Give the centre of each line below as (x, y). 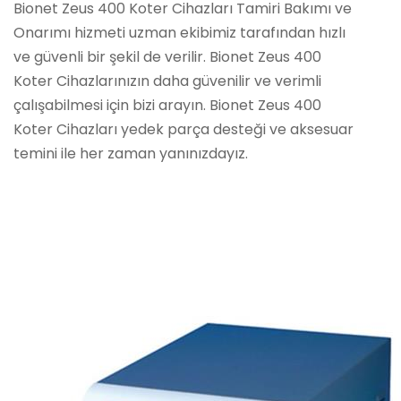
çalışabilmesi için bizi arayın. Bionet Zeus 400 (167, 105)
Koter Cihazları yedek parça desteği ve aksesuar (183, 129)
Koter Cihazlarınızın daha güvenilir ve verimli (167, 81)
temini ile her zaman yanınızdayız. (131, 154)
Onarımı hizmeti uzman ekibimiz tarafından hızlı (179, 33)
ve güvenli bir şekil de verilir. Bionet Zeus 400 (167, 57)
